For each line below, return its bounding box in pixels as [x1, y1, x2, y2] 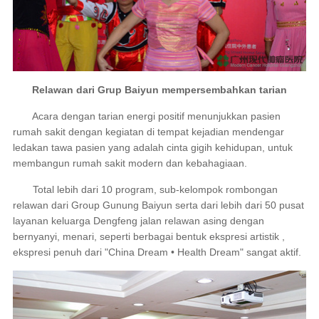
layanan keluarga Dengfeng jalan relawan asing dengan [12, 214, 264, 226]
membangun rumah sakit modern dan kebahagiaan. [12, 157, 247, 169]
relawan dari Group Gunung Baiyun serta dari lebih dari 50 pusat [12, 199, 304, 211]
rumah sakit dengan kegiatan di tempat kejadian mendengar [12, 125, 284, 137]
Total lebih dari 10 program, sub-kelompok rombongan [12, 183, 278, 195]
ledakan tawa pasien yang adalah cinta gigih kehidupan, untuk [12, 141, 293, 153]
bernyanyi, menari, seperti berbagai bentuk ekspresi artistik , [12, 230, 285, 242]
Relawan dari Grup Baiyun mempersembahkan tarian [31, 83, 287, 95]
